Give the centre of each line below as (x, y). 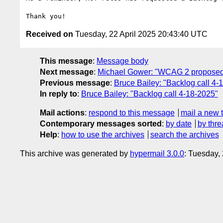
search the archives (184, 134)
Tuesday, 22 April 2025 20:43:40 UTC (140, 34)
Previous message (75, 83)
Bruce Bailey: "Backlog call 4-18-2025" (150, 94)
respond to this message (132, 112)
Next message (67, 72)
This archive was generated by (75, 153)
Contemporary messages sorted (101, 123)
